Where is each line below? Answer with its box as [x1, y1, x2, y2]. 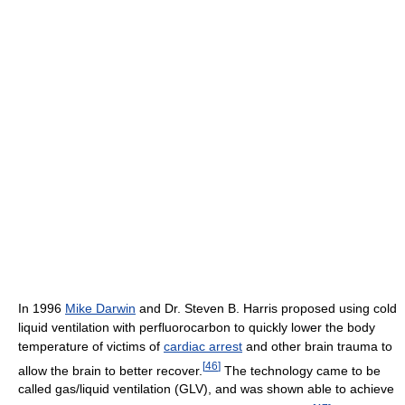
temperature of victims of [18, 338, 164, 353]
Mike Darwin [65, 300, 136, 316]
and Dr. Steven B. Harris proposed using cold [136, 300, 397, 316]
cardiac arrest [164, 338, 242, 353]
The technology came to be [221, 363, 381, 378]
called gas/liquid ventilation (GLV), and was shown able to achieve [18, 381, 394, 397]
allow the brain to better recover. [18, 363, 202, 378]
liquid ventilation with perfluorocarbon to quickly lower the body [18, 319, 375, 334]
